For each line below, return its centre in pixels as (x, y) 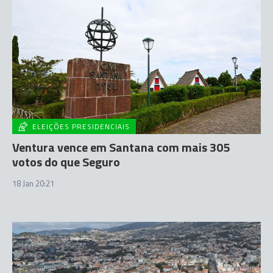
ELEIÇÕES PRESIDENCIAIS (81, 126)
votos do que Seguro (66, 161)
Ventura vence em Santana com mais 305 (121, 147)
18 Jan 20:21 (33, 183)
